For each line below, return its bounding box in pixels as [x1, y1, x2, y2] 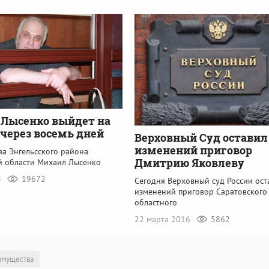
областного [134, 196, 177, 208]
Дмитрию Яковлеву [134, 155, 244, 170]
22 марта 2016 [134, 213, 193, 225]
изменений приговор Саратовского [134, 186, 267, 197]
